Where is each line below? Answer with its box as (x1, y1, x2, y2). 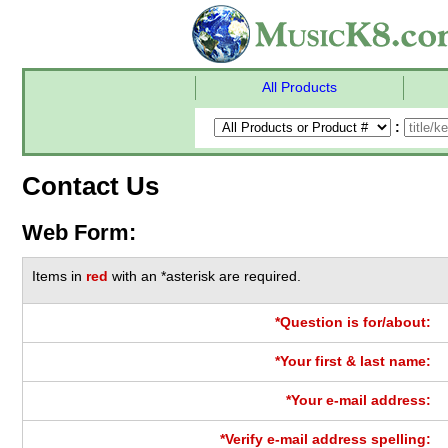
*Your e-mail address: (286, 392, 432, 408)
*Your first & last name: (275, 353, 432, 369)
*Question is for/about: (275, 314, 432, 330)
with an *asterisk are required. (108, 268, 302, 284)
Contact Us (22, 171, 159, 200)
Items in (32, 268, 87, 284)
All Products (262, 80, 337, 95)
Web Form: (22, 219, 136, 245)
